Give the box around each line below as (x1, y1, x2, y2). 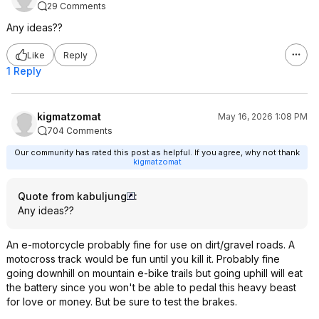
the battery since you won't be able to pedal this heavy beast (6, 281, 296, 293)
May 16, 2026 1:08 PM (218, 111, 308, 122)
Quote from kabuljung (18, 190, 127, 202)
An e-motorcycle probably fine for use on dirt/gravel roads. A (6, 239, 295, 251)
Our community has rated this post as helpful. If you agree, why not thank (14, 147, 300, 157)
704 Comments (47, 125, 113, 136)
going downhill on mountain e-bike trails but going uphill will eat (6, 267, 303, 279)
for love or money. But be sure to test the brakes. (6, 296, 237, 308)
